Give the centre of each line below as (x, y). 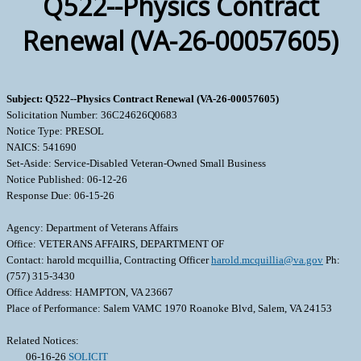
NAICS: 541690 (41, 147)
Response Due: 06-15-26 (60, 196)
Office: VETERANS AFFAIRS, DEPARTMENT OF (115, 244)
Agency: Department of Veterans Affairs (92, 228)
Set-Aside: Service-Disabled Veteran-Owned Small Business (136, 164)
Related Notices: (43, 341)
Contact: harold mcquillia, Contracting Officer (109, 260)
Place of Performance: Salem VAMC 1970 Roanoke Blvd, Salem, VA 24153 (169, 309)
